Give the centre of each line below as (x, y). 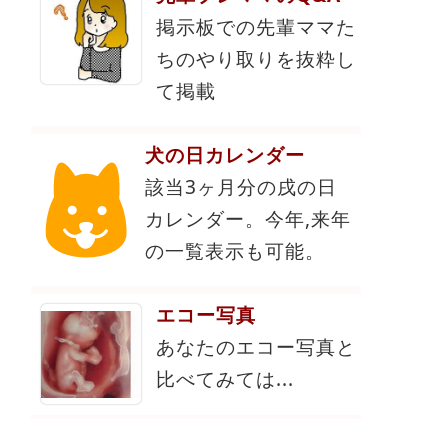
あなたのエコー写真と (256, 347)
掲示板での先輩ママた (256, 27)
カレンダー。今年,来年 (248, 219)
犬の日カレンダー (225, 155)
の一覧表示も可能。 (235, 251)
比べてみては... (225, 379)
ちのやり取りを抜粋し (256, 59)
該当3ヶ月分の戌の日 (241, 187)
